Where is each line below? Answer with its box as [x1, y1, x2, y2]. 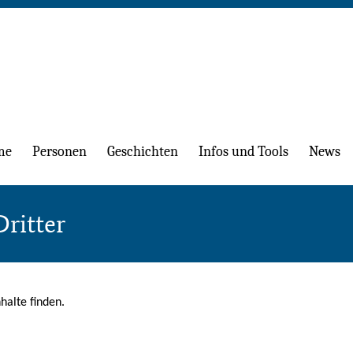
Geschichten [107, 143, 178, 161]
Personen [32, 143, 87, 161]
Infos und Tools [199, 143, 288, 161]
